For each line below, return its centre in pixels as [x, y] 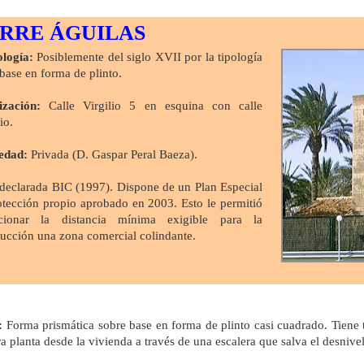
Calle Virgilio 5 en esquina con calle [152, 105]
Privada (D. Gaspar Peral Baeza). [113, 154]
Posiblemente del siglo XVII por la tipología [148, 56]
